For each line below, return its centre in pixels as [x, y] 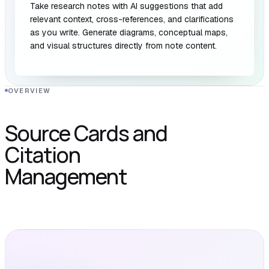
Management [66, 177]
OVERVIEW [29, 90]
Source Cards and [86, 133]
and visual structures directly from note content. [123, 45]
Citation [43, 155]
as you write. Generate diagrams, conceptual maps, [129, 32]
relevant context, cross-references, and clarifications [132, 19]
